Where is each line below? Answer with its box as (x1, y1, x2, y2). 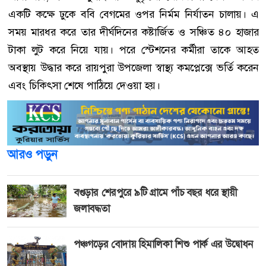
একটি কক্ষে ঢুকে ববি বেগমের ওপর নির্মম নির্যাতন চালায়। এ (8, 7, 259, 21)
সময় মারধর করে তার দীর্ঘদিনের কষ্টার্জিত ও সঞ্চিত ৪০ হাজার (8, 24, 259, 39)
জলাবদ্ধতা (74, 201, 110, 215)
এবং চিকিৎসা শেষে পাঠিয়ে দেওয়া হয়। (8, 78, 160, 93)
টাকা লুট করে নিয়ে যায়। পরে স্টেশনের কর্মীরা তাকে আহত (8, 42, 259, 57)
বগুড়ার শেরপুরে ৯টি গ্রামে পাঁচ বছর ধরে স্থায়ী (74, 185, 237, 199)
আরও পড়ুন (7, 146, 58, 162)
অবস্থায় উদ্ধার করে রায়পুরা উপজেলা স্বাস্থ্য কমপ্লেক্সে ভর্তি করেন (8, 60, 259, 75)
